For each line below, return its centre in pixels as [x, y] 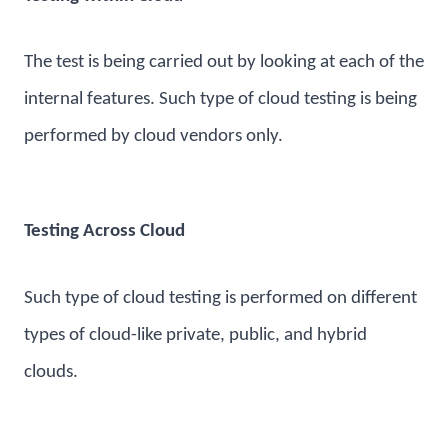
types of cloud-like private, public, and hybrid [195, 335]
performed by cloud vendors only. [153, 137]
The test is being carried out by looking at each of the [224, 63]
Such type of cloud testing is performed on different [220, 298]
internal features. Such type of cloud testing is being [220, 100]
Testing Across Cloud [104, 232]
